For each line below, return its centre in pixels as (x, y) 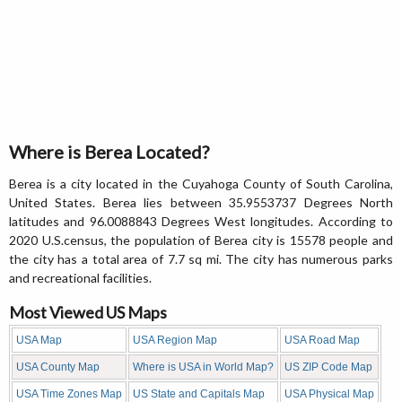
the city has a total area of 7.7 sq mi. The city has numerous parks (201, 259)
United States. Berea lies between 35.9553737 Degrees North (201, 203)
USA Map (39, 341)
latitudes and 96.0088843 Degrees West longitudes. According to (201, 222)
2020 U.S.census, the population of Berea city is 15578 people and (201, 240)
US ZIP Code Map (328, 367)
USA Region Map (175, 341)
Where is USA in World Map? (203, 367)
